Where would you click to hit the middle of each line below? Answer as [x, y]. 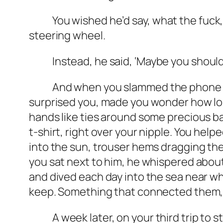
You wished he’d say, [91, 21]
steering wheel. [67, 36]
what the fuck [186, 21]
